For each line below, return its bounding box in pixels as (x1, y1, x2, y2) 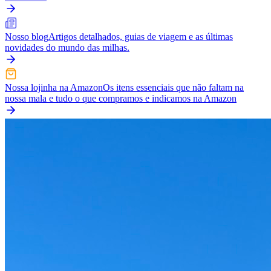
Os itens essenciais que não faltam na (103, 82, 244, 93)
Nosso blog (5, 31, 48, 42)
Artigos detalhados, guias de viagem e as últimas (48, 31, 233, 42)
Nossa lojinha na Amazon (5, 82, 103, 93)
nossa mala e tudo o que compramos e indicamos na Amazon (5, 93, 237, 103)
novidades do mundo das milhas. (5, 42, 129, 53)
